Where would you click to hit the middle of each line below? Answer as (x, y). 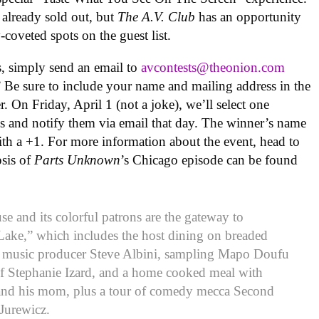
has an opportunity (250, 17)
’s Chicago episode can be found (209, 159)
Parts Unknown (78, 159)
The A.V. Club (158, 17)
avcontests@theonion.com (213, 67)
